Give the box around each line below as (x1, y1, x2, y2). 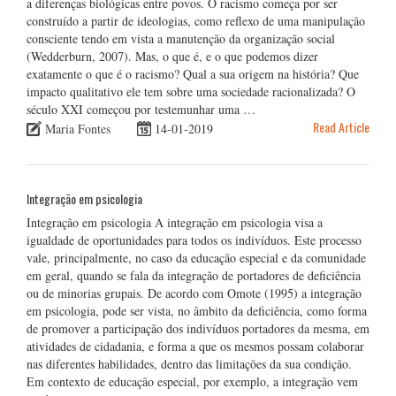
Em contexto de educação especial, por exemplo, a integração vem (27, 372, 358, 390)
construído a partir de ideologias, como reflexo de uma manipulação (27, 11, 365, 29)
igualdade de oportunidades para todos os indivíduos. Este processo (27, 231, 362, 248)
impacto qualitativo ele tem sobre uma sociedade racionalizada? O (27, 82, 355, 100)
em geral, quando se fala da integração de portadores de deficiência (27, 266, 361, 284)
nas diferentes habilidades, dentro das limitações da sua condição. (27, 354, 352, 372)
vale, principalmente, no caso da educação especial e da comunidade (27, 248, 366, 266)
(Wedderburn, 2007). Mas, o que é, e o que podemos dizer (27, 47, 318, 65)
